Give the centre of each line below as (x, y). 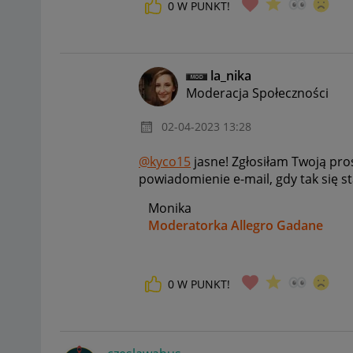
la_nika (231, 76)
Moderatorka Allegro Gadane (236, 226)
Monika (165, 208)
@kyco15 (165, 162)
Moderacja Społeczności (257, 93)
